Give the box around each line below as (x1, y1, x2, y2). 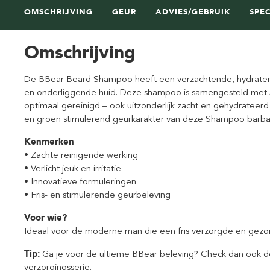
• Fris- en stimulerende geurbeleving (24, 189, 171, 200)
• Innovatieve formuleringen (24, 176, 136, 187)
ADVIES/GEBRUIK (155, 7, 230, 16)
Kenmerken (24, 136, 74, 147)
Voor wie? (24, 212, 67, 223)
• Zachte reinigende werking (24, 149, 140, 160)
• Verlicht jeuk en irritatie (24, 163, 121, 174)
